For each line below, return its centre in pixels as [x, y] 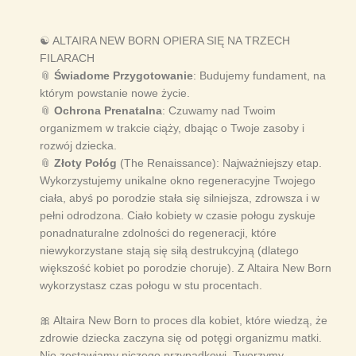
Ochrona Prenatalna [108, 111]
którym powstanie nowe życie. [115, 93]
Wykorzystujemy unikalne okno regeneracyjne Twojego [178, 181]
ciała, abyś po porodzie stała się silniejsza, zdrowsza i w [180, 198]
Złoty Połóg [85, 163]
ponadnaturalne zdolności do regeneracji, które [158, 233]
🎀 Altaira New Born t [92, 321]
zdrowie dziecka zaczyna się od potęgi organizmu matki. [181, 338]
